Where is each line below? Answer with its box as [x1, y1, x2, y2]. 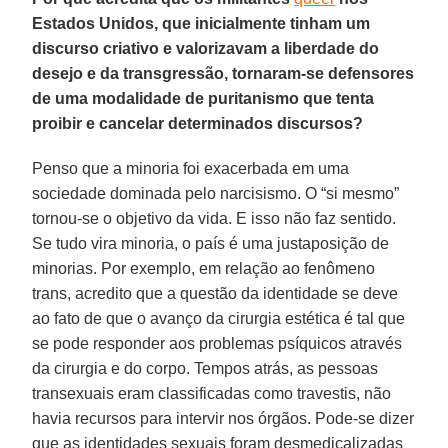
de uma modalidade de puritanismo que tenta [32, 89, 375, 107]
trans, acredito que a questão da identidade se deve [32, 284, 399, 302]
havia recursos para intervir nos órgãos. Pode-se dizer [32, 409, 415, 427]
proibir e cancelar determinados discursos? [32, 114, 364, 132]
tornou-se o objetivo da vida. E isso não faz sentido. [32, 209, 397, 227]
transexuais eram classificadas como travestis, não [32, 384, 392, 402]
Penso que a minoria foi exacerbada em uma [32, 159, 350, 177]
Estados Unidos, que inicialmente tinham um [32, 14, 371, 32]
